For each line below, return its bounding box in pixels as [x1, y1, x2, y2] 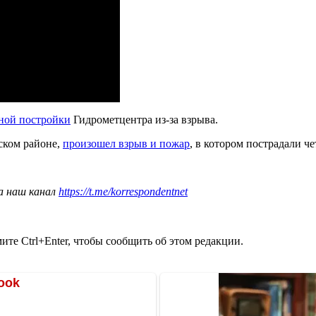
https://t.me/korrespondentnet [59, 185, 188, 197]
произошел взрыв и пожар [63, 137, 190, 150]
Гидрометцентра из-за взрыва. [71, 113, 218, 126]
